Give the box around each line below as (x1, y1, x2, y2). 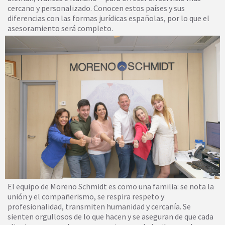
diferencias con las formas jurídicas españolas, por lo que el (8, 13, 209, 23)
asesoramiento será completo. (8, 23, 113, 33)
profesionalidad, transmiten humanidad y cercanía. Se (8, 201, 191, 212)
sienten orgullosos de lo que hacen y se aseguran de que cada (8, 211, 213, 222)
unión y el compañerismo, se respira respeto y (8, 191, 164, 202)
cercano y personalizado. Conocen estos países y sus (8, 3, 185, 13)
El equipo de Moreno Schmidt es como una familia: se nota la (8, 181, 214, 192)
